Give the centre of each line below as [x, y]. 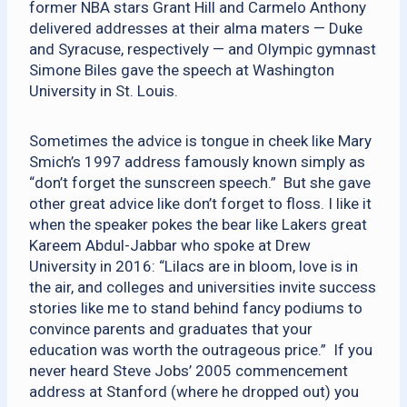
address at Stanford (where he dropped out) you [194, 392]
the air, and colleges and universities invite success [203, 287]
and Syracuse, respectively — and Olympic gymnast [203, 49]
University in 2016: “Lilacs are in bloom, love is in [194, 266]
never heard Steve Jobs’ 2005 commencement [189, 371]
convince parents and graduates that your [171, 329]
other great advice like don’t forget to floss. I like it [200, 203]
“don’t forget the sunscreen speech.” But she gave [200, 183]
